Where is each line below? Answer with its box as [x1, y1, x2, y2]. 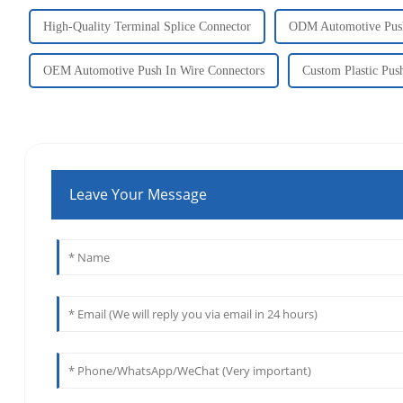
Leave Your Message [69, 184, 208, 205]
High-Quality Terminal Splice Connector [42, 19, 251, 33]
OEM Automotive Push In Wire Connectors [42, 63, 264, 77]
